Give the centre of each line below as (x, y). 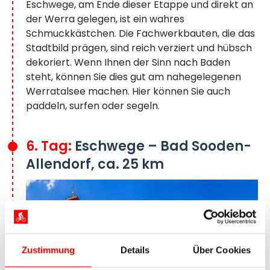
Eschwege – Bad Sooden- (163, 146)
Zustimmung (48, 250)
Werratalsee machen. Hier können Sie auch (128, 92)
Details (135, 250)
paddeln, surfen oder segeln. (93, 106)
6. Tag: (50, 146)
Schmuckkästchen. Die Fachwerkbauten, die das (140, 34)
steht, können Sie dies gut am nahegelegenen (133, 77)
